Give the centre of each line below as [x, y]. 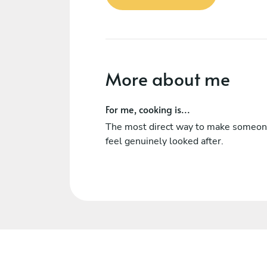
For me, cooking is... [148, 109]
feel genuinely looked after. [164, 141]
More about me [168, 78]
